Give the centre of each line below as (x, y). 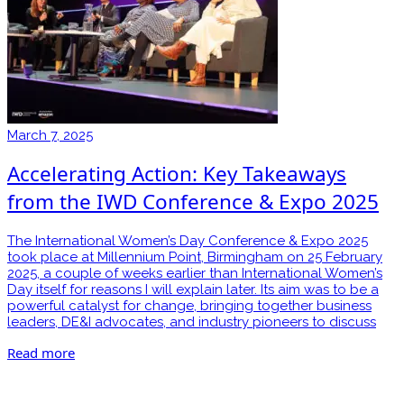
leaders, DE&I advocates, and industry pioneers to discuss (192, 321)
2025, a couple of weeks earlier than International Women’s (195, 273)
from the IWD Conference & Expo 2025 (193, 202)
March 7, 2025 (50, 135)
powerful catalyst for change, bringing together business (189, 305)
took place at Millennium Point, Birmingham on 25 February (195, 257)
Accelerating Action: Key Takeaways (177, 174)
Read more (41, 352)
